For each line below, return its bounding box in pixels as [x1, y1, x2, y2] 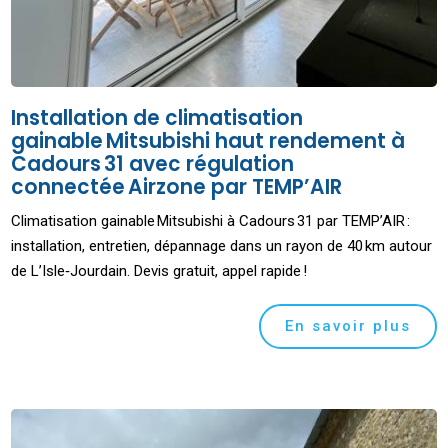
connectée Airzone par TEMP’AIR [11, 173, 343, 202]
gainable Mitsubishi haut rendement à [11, 127, 406, 156]
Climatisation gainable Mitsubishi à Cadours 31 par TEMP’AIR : [11, 212, 411, 231]
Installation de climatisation [11, 104, 304, 133]
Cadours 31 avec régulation [11, 150, 295, 179]
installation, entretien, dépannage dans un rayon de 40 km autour [11, 237, 433, 256]
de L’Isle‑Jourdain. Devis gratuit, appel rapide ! [11, 262, 308, 281]
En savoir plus [284, 317, 411, 336]
